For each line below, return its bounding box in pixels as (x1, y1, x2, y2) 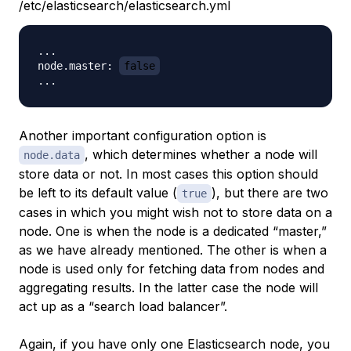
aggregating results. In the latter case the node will (19, 280, 318, 295)
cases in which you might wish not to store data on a (19, 204, 332, 220)
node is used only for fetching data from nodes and (19, 261, 324, 277)
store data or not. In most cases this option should (19, 166, 318, 182)
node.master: (38, 60, 119, 72)
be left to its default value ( (19, 185, 177, 201)
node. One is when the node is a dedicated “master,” (19, 223, 327, 239)
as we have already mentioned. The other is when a (19, 242, 327, 258)
